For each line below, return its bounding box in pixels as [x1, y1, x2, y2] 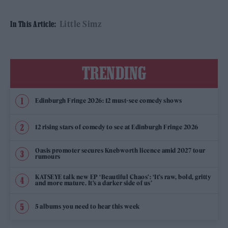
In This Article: [10, 19, 56, 28]
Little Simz [59, 18, 101, 29]
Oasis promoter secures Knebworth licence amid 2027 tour [35, 147, 206, 155]
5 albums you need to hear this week [35, 203, 140, 211]
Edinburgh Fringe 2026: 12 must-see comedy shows [35, 97, 182, 105]
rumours [35, 153, 61, 161]
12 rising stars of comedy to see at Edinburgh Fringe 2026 [35, 123, 198, 131]
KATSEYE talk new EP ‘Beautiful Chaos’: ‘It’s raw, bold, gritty [35, 173, 211, 181]
